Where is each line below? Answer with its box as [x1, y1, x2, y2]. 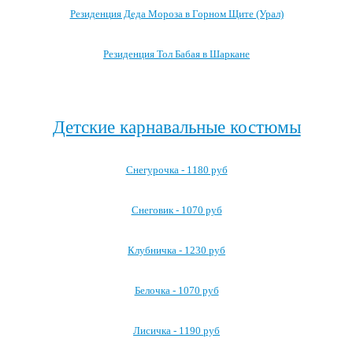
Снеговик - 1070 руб [131, 204, 222, 216]
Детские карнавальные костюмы [52, 117, 301, 137]
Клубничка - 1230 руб [128, 244, 225, 256]
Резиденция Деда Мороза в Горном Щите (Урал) [69, 8, 284, 20]
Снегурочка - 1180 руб [125, 164, 228, 176]
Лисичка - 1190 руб [133, 325, 220, 336]
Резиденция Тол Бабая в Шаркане [103, 48, 250, 60]
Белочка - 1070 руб [134, 284, 219, 296]
